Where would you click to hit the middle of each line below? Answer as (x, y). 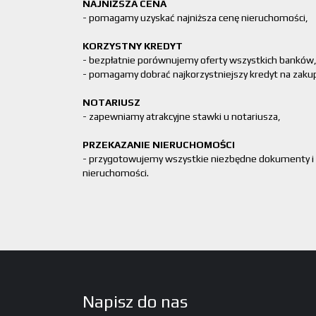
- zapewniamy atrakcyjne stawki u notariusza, (182, 116)
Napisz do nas (135, 302)
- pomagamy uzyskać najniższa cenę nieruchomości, (195, 18)
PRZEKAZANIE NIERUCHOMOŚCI (159, 145)
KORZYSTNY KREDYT (133, 46)
